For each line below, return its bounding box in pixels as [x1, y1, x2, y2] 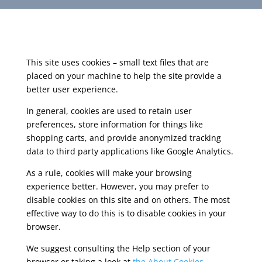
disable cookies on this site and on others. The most [26, 194, 230, 205]
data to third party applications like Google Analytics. [26, 146, 233, 157]
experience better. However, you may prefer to [26, 181, 209, 192]
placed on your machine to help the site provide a [26, 70, 222, 81]
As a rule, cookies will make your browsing [26, 167, 192, 178]
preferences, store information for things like [26, 119, 203, 130]
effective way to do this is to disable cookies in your [26, 208, 226, 219]
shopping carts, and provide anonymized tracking [26, 132, 221, 143]
